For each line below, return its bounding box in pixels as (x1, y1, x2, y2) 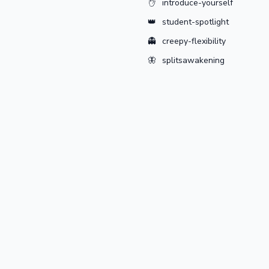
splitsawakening (162, 55, 225, 66)
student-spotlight (162, 16, 229, 28)
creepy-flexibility (162, 35, 226, 47)
